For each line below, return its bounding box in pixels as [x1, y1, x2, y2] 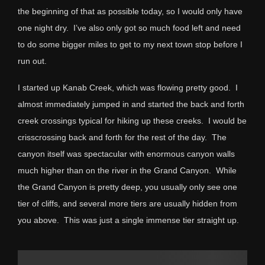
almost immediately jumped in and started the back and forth [18, 99, 244, 109]
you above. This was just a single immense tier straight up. [18, 215, 239, 225]
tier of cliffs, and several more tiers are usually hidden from [18, 198, 237, 208]
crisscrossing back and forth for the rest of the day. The [18, 132, 227, 142]
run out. [18, 56, 47, 66]
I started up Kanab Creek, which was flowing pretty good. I [18, 82, 238, 92]
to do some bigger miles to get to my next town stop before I [18, 39, 243, 49]
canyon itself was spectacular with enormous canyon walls [18, 148, 235, 159]
